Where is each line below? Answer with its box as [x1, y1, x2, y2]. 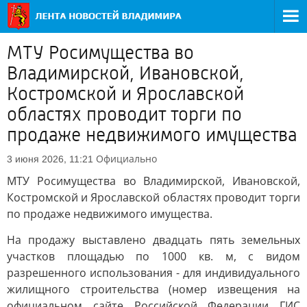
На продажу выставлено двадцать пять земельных [7, 232, 300, 247]
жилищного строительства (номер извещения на [7, 282, 300, 297]
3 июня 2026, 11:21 [7, 153, 93, 164]
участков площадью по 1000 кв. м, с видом [7, 249, 300, 264]
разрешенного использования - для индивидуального [7, 265, 300, 280]
